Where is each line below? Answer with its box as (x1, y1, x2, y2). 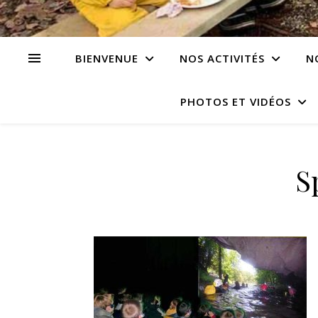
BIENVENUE (75, 51, 138, 65)
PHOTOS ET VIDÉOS (180, 94, 291, 109)
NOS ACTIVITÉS (179, 51, 265, 65)
